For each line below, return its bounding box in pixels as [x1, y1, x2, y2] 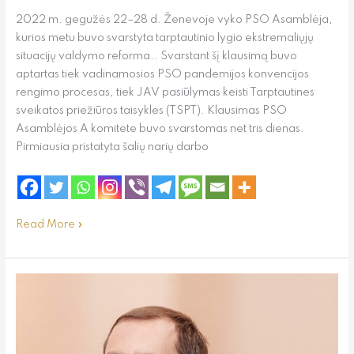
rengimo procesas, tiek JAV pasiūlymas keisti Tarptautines [15, 86, 314, 98]
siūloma [14, 293, 55, 305]
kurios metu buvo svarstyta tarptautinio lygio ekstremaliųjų [15, 32, 314, 43]
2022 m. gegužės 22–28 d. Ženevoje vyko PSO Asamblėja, [15, 13, 333, 25]
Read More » [15, 219, 83, 231]
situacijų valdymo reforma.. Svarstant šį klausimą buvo [15, 50, 297, 62]
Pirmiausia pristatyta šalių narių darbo [15, 141, 209, 153]
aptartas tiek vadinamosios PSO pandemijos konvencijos [15, 68, 309, 80]
